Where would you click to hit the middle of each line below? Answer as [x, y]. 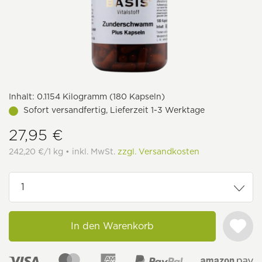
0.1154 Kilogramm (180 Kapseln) [100, 96]
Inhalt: [22, 96]
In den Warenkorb [112, 226]
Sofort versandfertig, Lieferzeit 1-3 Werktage [114, 110]
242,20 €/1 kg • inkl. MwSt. [63, 151]
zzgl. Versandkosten [158, 151]
